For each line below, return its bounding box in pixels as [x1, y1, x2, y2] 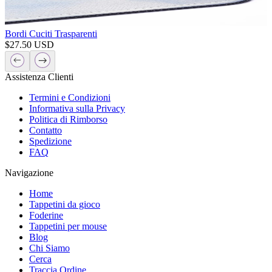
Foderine [29, 209, 63, 220]
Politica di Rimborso [29, 114, 107, 124]
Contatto [29, 124, 62, 135]
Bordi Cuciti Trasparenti [5, 28, 97, 39]
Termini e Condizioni [29, 92, 110, 103]
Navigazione [5, 167, 53, 178]
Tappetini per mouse [29, 220, 107, 231]
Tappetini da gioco [29, 199, 100, 209]
